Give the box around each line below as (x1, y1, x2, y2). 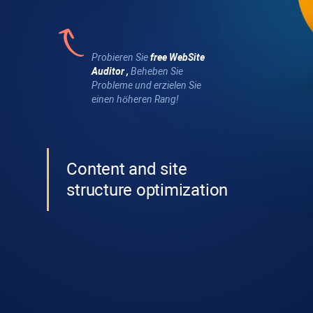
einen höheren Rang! (92, 94, 179, 105)
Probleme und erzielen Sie (92, 80, 201, 91)
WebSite (169, 52, 205, 63)
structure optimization (66, 180, 228, 200)
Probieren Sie (92, 52, 150, 63)
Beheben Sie (129, 66, 183, 77)
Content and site (66, 159, 187, 179)
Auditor (92, 66, 124, 77)
